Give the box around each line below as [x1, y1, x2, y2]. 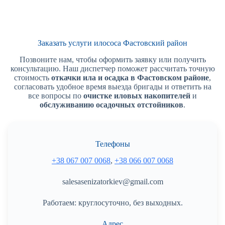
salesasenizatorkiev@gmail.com [62, 177, 163, 186]
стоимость [14, 73, 51, 82]
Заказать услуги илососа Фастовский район [38, 39, 187, 48]
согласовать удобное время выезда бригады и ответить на [14, 82, 211, 91]
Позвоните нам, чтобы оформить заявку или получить [19, 55, 206, 64]
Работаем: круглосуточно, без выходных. [42, 198, 183, 207]
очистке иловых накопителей [83, 91, 190, 100]
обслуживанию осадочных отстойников [40, 100, 183, 109]
